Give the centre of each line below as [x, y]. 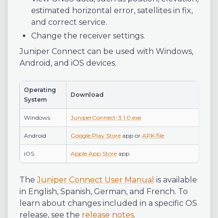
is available [176, 180]
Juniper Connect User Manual [96, 180]
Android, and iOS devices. [68, 63]
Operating [40, 90]
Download [87, 95]
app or [131, 136]
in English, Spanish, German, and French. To [104, 191]
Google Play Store [96, 136]
